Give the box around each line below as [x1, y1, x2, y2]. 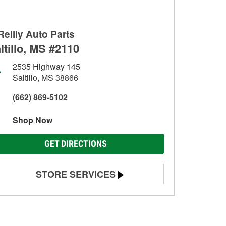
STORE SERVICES [36, 167, 116, 181]
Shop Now [13, 114, 52, 126]
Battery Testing [18, 190, 66, 200]
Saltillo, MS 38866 [13, 72, 78, 83]
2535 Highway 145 [13, 61, 80, 72]
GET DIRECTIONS [44, 138, 107, 149]
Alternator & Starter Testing [18, 208, 105, 218]
